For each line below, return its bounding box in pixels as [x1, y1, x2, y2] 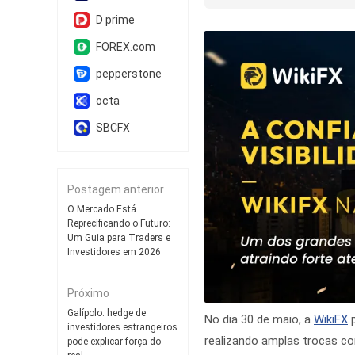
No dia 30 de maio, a [204, 311, 314, 326]
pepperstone [96, 67, 162, 80]
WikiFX [314, 311, 348, 326]
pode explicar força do [67, 336, 161, 347]
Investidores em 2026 [67, 246, 161, 258]
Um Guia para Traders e [67, 232, 170, 243]
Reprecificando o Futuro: [67, 218, 170, 229]
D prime [96, 13, 135, 26]
